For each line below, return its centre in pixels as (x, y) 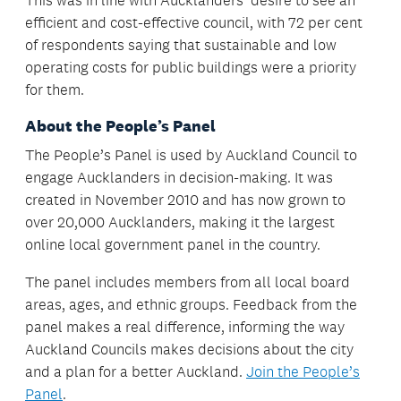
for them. (55, 90)
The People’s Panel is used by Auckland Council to (191, 155)
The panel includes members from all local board (188, 282)
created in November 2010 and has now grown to (185, 200)
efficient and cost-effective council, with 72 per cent (194, 23)
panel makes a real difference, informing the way (185, 327)
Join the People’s (303, 372)
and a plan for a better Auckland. (136, 372)
